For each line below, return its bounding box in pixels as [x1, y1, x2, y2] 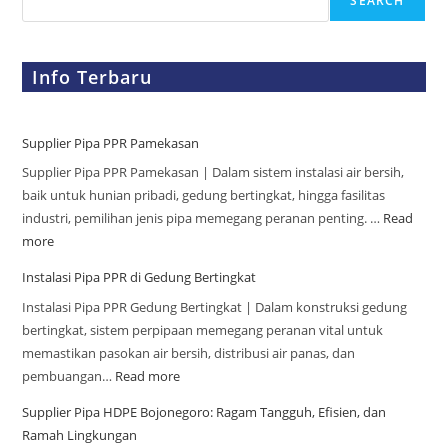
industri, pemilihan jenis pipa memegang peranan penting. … [22, 209, 384, 228]
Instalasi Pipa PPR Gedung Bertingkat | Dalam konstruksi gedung [22, 297, 408, 316]
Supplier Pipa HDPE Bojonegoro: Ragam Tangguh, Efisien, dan [22, 402, 387, 421]
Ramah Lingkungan [22, 425, 138, 444]
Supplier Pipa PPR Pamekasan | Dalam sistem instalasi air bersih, [22, 163, 405, 182]
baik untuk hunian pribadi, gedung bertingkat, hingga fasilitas [22, 186, 386, 205]
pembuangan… [22, 366, 116, 385]
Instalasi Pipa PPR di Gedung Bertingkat [22, 268, 257, 287]
